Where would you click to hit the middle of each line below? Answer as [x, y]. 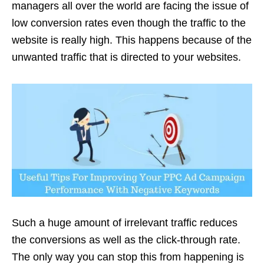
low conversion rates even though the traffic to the [129, 23]
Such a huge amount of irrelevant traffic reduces [125, 223]
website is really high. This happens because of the [132, 40]
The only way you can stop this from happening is [128, 257]
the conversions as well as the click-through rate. [126, 240]
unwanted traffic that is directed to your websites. [126, 57]
